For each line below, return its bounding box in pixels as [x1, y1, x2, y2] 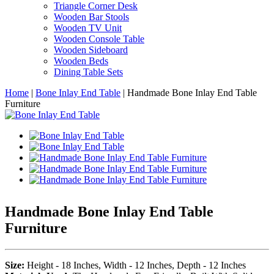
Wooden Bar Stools [54, 12, 129, 22]
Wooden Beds [54, 56, 108, 66]
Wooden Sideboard [54, 45, 128, 55]
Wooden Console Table [54, 34, 144, 44]
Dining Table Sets [54, 67, 123, 77]
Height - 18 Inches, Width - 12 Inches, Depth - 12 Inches [24, 259, 246, 270]
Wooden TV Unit [54, 23, 122, 33]
